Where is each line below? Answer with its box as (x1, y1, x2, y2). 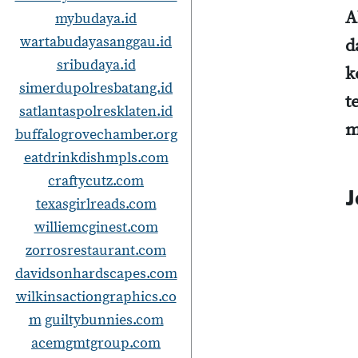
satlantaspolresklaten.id (19, 102, 173, 121)
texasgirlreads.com (35, 195, 157, 213)
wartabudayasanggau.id (20, 33, 172, 51)
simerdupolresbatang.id (19, 79, 173, 97)
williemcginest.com (34, 218, 158, 237)
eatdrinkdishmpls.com (23, 149, 169, 167)
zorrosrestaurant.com (26, 241, 166, 260)
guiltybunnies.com (44, 311, 164, 329)
